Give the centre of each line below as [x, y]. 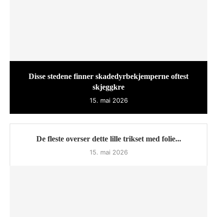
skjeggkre [108, 87]
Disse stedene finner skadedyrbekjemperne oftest [108, 77]
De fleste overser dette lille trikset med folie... [108, 139]
